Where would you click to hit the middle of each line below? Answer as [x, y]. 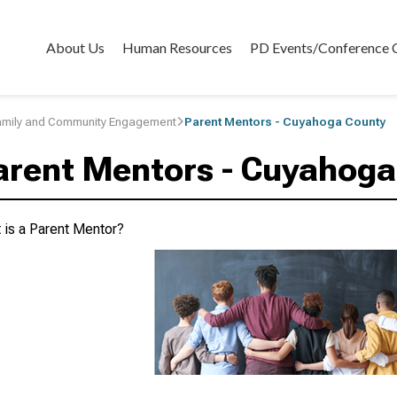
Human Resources [177, 47]
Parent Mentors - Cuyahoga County [285, 121]
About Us [75, 47]
